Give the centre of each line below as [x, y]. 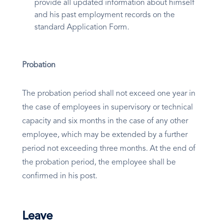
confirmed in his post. [60, 177]
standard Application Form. [82, 28]
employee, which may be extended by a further [105, 135]
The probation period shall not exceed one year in [109, 94]
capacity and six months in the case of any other [105, 122]
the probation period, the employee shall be [99, 163]
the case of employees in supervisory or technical [108, 108]
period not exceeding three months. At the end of [109, 149]
